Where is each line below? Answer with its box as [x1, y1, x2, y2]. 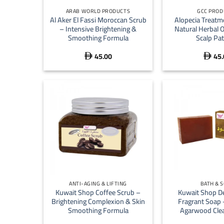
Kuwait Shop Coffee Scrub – [55, 185, 140, 199]
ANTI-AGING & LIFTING [69, 178, 127, 189]
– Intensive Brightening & [59, 21, 136, 35]
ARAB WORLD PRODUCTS [65, 6, 130, 16]
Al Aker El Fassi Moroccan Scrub [49, 12, 146, 26]
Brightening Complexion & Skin [51, 194, 145, 208]
